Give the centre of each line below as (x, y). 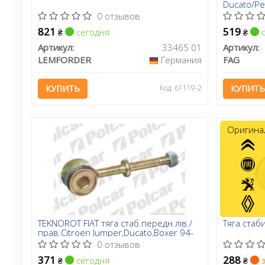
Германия (181, 59)
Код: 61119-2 (180, 88)
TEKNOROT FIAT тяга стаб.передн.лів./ (115, 223)
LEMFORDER (64, 59)
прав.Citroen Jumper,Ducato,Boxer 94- (115, 232)
